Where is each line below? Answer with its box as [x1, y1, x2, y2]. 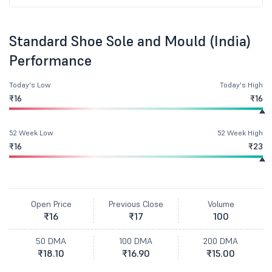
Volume [207, 199, 234, 209]
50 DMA [36, 236, 67, 246]
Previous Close [109, 199, 163, 209]
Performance [9, 51, 92, 70]
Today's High [220, 80, 263, 89]
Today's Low [9, 80, 50, 89]
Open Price [30, 199, 72, 209]
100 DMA [120, 236, 152, 246]
